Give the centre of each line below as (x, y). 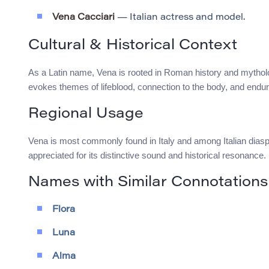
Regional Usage (86, 114)
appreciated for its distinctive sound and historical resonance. (147, 156)
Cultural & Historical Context (133, 46)
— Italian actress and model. (180, 18)
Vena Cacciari (83, 18)
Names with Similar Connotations (148, 183)
